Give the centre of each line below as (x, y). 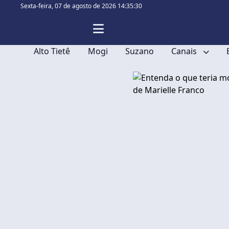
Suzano (139, 51)
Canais (185, 51)
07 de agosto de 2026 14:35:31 (98, 6)
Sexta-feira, (38, 6)
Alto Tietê (52, 51)
